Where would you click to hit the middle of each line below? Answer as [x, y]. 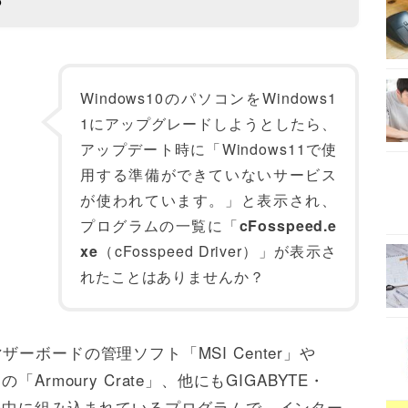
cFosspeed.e [288, 226]
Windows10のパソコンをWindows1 [209, 98]
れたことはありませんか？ [173, 277]
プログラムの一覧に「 [160, 226]
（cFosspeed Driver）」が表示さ [217, 251]
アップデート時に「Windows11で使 [209, 149]
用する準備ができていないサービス [209, 175]
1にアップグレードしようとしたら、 [209, 124]
